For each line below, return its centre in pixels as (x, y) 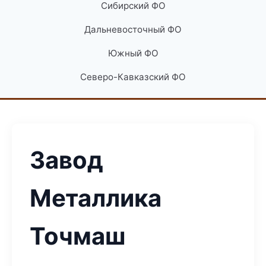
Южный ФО (133, 53)
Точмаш (77, 236)
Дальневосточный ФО (133, 29)
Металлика (96, 198)
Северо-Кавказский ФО (133, 77)
